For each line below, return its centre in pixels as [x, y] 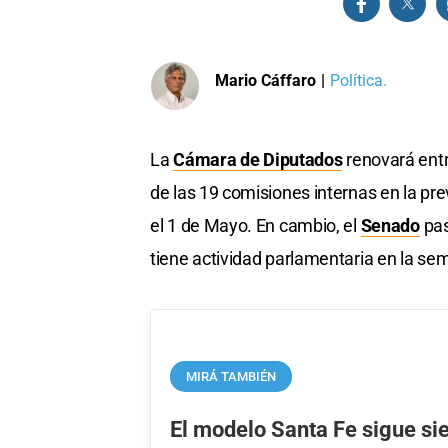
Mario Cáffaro [265, 80]
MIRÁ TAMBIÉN [231, 376]
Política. [358, 80]
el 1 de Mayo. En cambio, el [255, 226]
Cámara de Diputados [258, 160]
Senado [390, 226]
